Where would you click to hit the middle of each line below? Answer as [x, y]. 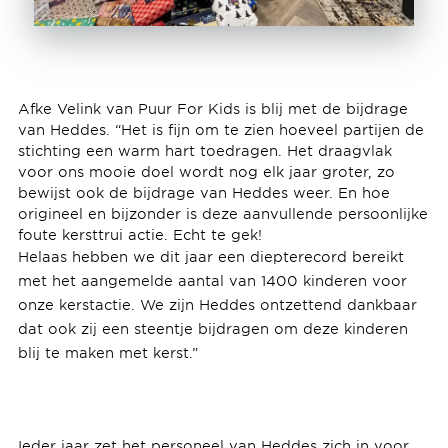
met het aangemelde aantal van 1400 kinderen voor [212, 280]
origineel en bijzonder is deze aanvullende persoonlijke [222, 213]
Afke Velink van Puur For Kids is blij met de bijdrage [212, 108]
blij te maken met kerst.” [110, 352]
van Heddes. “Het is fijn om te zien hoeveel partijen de [220, 129]
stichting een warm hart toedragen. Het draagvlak [204, 150]
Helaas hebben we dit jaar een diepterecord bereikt [210, 256]
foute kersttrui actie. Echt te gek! [144, 234]
